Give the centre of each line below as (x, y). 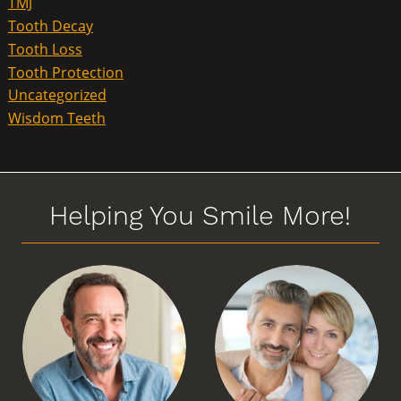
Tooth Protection (65, 72)
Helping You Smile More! (200, 215)
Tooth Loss (45, 49)
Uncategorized (57, 95)
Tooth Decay (50, 26)
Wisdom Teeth (56, 118)
